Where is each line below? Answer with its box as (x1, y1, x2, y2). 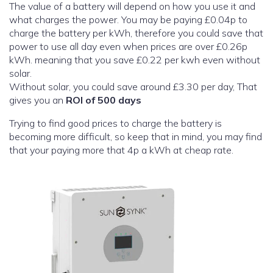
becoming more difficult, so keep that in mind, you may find (9, 130, 262, 143)
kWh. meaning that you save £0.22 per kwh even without (9, 54, 260, 66)
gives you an (9, 94, 66, 107)
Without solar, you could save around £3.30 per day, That (9, 80, 257, 93)
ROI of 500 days (66, 94, 141, 107)
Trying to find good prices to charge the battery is (9, 117, 222, 130)
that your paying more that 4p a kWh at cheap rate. (9, 144, 233, 157)
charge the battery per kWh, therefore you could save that (9, 27, 263, 40)
